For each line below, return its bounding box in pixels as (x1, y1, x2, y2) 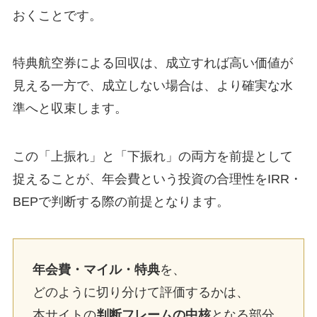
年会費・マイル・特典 (32, 262, 160, 277)
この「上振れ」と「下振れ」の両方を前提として (12, 149, 293, 164)
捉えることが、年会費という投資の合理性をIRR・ (12, 172, 302, 187)
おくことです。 (12, 8, 102, 23)
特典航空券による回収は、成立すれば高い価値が (12, 56, 293, 71)
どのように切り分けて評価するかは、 (32, 284, 249, 299)
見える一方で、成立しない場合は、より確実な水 (12, 79, 293, 93)
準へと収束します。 (12, 101, 127, 116)
